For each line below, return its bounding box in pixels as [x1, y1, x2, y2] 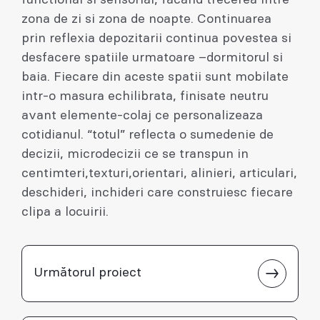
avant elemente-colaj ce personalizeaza [21, 109, 263, 122]
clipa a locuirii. [21, 205, 109, 219]
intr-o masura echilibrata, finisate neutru [21, 89, 269, 103]
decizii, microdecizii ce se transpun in [21, 147, 249, 161]
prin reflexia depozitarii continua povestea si [21, 31, 291, 45]
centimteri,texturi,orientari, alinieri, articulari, [21, 166, 297, 180]
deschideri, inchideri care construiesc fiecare [21, 186, 293, 199]
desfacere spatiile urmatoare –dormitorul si [21, 51, 283, 64]
